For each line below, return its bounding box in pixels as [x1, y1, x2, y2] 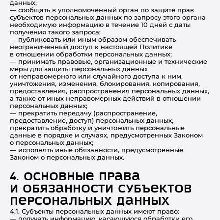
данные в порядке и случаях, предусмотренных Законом [10, 131, 203, 139]
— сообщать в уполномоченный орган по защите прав [10, 6, 194, 14]
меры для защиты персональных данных [10, 65, 148, 73]
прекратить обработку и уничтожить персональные [10, 124, 185, 132]
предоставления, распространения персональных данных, [10, 87, 209, 95]
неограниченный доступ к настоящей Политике [10, 43, 172, 51]
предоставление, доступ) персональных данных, [10, 116, 173, 124]
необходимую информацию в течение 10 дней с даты [10, 21, 191, 28]
